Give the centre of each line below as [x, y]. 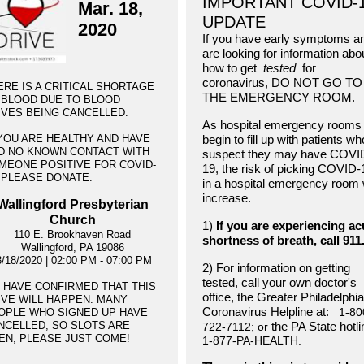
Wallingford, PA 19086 [72, 247]
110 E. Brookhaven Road [72, 234]
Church [72, 220]
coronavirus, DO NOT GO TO [282, 82]
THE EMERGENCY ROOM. [279, 97]
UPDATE [234, 22]
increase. [227, 198]
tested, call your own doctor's [279, 282]
